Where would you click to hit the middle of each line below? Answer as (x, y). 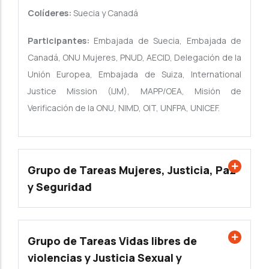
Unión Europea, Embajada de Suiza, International (134, 74)
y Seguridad (60, 187)
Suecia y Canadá (105, 13)
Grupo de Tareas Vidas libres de (112, 241)
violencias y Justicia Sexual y (105, 258)
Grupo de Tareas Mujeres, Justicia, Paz (132, 170)
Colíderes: (50, 13)
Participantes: (61, 41)
